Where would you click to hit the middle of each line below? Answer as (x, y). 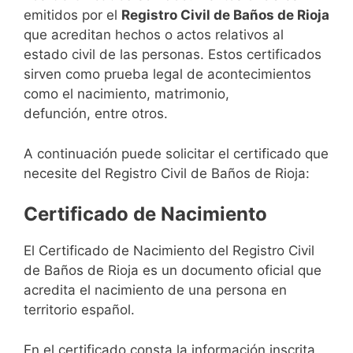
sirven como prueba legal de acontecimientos (167, 74)
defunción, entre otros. (96, 114)
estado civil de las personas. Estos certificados (173, 55)
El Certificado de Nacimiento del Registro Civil (169, 251)
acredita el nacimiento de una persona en (155, 290)
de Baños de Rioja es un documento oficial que (173, 271)
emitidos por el (72, 15)
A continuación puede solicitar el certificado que (176, 153)
